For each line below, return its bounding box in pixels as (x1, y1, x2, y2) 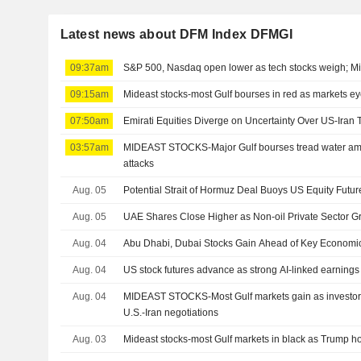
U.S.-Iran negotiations (123, 306, 219, 318)
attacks (123, 157, 155, 169)
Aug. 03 (72, 333, 106, 345)
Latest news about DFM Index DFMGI (60, 27, 293, 41)
